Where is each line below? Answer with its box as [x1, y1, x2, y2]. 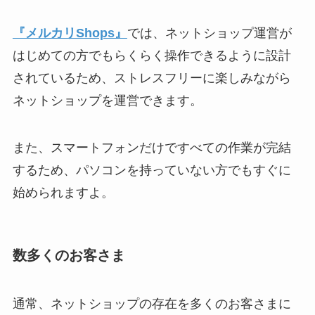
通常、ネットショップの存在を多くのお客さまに [12, 297, 291, 311]
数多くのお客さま [12, 247, 125, 263]
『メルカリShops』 [12, 25, 127, 40]
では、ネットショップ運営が [127, 25, 292, 40]
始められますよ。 [12, 186, 114, 200]
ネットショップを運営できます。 [12, 93, 202, 108]
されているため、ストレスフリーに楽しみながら [12, 70, 291, 85]
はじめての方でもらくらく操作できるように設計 [12, 48, 291, 63]
